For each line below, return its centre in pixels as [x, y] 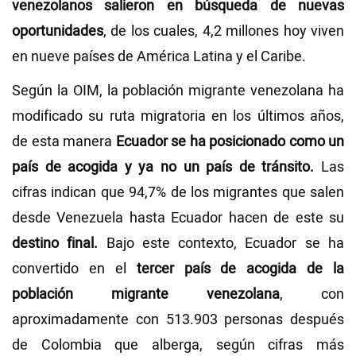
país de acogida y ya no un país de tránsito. [166, 168]
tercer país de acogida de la [240, 269]
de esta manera [62, 142]
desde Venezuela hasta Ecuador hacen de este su [178, 219]
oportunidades [58, 32]
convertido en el [74, 269]
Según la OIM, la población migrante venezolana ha [178, 91]
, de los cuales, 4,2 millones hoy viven [224, 32]
